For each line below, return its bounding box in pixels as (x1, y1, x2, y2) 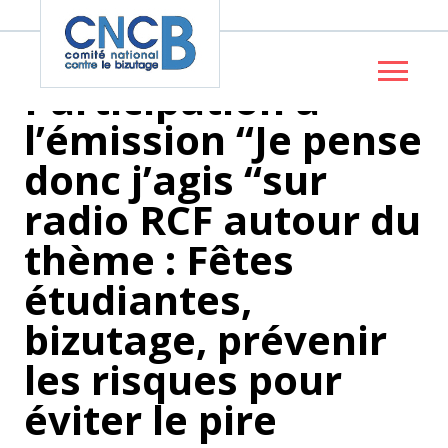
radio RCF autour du (24, 192, 422, 247)
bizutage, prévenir (24, 312, 388, 367)
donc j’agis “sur (24, 152, 328, 207)
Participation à (24, 72, 321, 127)
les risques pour (24, 352, 343, 407)
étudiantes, (24, 272, 253, 327)
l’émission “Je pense (24, 112, 423, 167)
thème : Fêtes (24, 232, 295, 287)
